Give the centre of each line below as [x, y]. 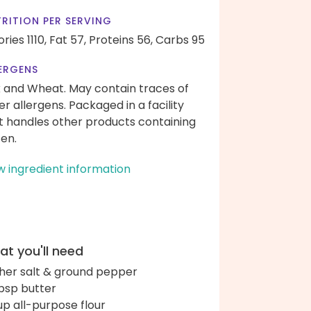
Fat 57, [68, 40]
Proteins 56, [121, 40]
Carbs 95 [180, 40]
